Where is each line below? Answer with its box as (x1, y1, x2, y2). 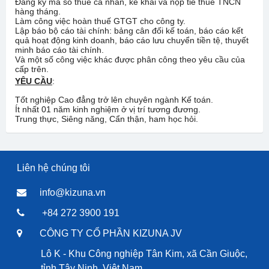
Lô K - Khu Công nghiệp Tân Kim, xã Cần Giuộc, (41, 249, 247, 259)
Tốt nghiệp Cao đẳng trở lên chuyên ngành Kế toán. (15, 95, 213, 104)
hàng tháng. (15, 7, 61, 16)
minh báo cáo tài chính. (15, 45, 104, 55)
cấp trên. (15, 64, 49, 74)
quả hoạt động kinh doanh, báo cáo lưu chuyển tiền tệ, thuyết (15, 35, 249, 45)
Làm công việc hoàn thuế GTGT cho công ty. (15, 16, 186, 26)
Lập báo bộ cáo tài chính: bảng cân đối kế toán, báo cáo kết (15, 26, 243, 35)
